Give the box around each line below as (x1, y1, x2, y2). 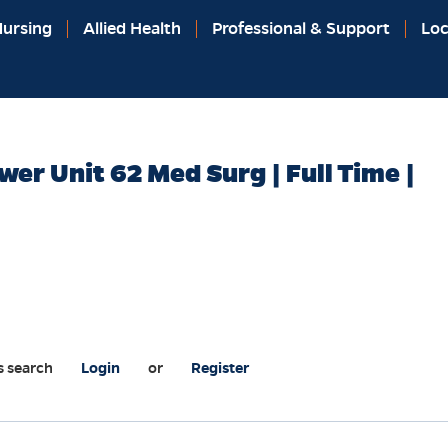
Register (191, 359, 249, 378)
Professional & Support (212, 18, 390, 39)
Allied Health (83, 18, 181, 39)
